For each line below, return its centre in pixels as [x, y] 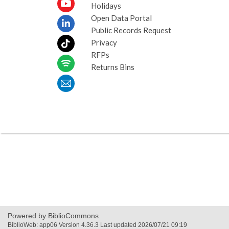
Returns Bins [112, 67]
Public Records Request [131, 30]
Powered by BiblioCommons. [54, 216]
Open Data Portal [121, 18]
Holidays [106, 6]
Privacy [104, 42]
